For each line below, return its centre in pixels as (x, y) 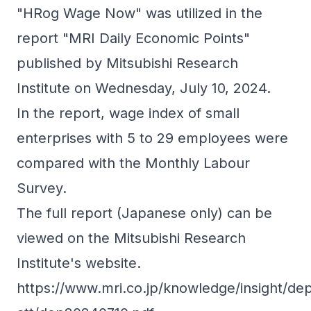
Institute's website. (79, 263)
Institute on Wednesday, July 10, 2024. (144, 88)
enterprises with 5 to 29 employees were (152, 138)
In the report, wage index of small (128, 113)
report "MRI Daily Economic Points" (133, 38)
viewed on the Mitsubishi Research (131, 238)
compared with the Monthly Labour (133, 163)
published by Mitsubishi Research (127, 63)
